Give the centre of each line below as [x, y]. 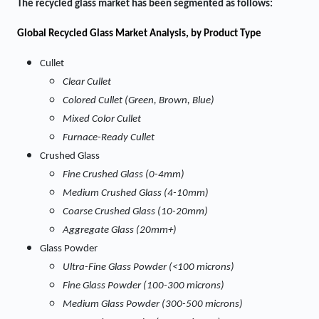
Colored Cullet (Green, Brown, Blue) [138, 101]
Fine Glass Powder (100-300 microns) [143, 286]
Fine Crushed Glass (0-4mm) [124, 175]
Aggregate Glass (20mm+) [120, 230]
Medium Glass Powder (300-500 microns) [153, 304]
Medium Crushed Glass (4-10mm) [136, 193]
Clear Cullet [87, 82]
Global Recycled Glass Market [82, 34]
